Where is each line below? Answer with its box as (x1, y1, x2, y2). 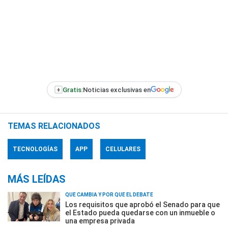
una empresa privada (65, 217, 135, 225)
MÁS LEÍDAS (8, 173, 66, 185)
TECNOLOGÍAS (13, 146, 58, 153)
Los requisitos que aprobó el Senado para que (65, 201, 220, 209)
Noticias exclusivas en (82, 85, 151, 94)
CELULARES (105, 146, 140, 153)
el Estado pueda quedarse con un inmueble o (65, 209, 215, 217)
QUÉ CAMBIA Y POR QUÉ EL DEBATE (65, 192, 153, 197)
